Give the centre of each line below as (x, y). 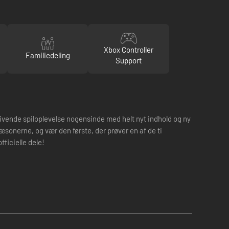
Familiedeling (48, 55)
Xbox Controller (129, 50)
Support (129, 60)
